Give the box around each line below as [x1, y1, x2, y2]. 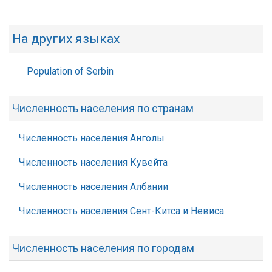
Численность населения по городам [12, 242, 194, 254]
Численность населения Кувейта [19, 157, 168, 168]
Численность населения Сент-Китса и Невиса [19, 205, 224, 217]
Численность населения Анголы [19, 132, 165, 144]
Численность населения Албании [19, 181, 168, 192]
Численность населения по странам [12, 102, 194, 115]
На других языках [12, 32, 120, 46]
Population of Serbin [27, 66, 114, 77]
